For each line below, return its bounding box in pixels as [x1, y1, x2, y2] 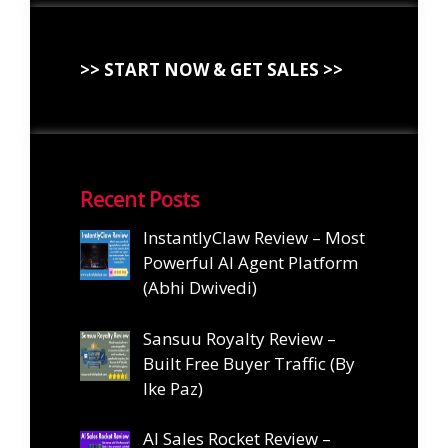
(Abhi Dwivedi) [142, 276, 257, 300]
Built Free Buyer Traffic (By [142, 351, 355, 375]
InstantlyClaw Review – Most [142, 226, 365, 250]
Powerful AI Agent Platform [142, 251, 358, 275]
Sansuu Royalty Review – [142, 326, 336, 350]
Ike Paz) [142, 376, 203, 400]
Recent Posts [80, 185, 199, 214]
